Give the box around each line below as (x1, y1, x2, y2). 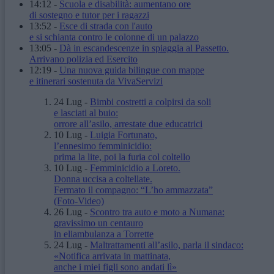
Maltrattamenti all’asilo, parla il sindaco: (90, 240, 243, 251)
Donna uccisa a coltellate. (54, 174, 152, 185)
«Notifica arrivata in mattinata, (54, 251, 171, 262)
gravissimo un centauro (54, 218, 143, 229)
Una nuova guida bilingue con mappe (59, 65, 204, 76)
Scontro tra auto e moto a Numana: (90, 207, 224, 218)
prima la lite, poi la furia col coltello (54, 152, 190, 163)
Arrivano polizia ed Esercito (29, 54, 138, 65)
